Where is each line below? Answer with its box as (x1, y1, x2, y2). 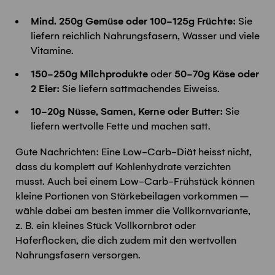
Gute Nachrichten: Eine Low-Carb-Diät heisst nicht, (15, 147, 252, 158)
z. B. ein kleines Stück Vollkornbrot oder (15, 220, 196, 232)
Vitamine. (31, 45, 74, 57)
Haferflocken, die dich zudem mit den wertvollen (15, 235, 236, 247)
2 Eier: (31, 83, 60, 95)
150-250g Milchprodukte (31, 68, 148, 80)
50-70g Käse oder (174, 68, 259, 80)
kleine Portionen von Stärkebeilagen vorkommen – (15, 191, 249, 203)
